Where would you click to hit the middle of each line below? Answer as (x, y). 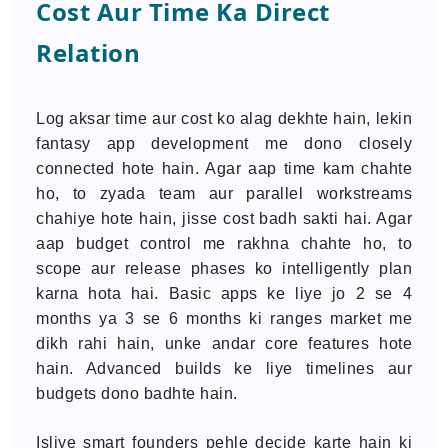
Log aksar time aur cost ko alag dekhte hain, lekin (224, 118)
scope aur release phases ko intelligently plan (224, 268)
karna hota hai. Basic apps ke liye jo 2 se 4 (224, 293)
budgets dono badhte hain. (137, 393)
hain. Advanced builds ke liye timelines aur (224, 368)
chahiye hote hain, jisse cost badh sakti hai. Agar (224, 218)
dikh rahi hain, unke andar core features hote (224, 343)
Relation (88, 52)
